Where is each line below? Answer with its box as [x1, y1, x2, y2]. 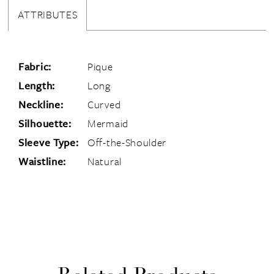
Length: [18, 78, 55, 94]
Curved [87, 97, 121, 113]
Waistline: [18, 154, 67, 169]
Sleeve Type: [18, 135, 79, 150]
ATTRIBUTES [18, 6, 78, 22]
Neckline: [18, 97, 64, 113]
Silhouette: [18, 116, 72, 131]
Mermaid [87, 116, 128, 131]
